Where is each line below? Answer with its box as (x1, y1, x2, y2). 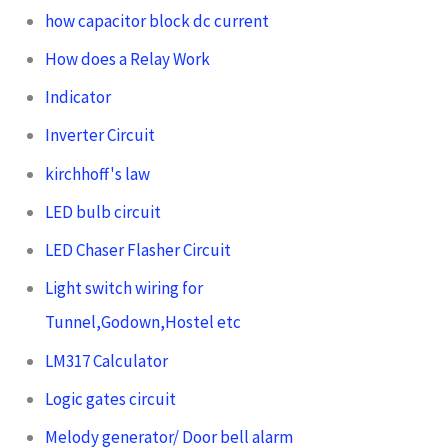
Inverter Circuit (44, 124, 155, 147)
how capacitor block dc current (44, 9, 269, 32)
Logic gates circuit (44, 387, 176, 410)
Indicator (44, 86, 111, 109)
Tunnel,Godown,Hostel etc (44, 311, 241, 334)
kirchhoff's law (44, 162, 150, 185)
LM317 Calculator (44, 349, 168, 372)
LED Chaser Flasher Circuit (44, 239, 231, 262)
